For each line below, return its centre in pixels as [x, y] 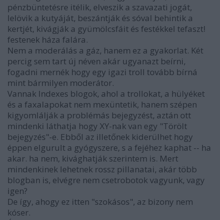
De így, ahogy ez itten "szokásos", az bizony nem [100, 202]
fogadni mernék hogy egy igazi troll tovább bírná [102, 72]
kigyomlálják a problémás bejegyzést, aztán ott [99, 115]
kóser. [19, 213]
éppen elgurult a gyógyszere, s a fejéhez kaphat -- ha [109, 148]
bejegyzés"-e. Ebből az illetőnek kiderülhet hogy [100, 137]
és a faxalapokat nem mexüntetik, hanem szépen [102, 105]
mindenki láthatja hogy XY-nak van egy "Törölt [97, 126]
